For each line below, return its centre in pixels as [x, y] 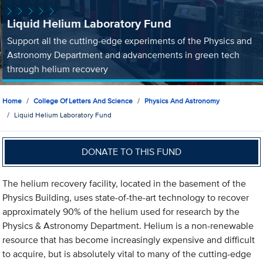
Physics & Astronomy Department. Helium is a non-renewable [128, 226]
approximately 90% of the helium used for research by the [121, 212]
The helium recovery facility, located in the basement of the [124, 184]
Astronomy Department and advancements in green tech [123, 55]
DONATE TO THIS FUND [132, 151]
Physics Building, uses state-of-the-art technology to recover [126, 198]
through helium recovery [57, 69]
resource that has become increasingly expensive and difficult [129, 240]
